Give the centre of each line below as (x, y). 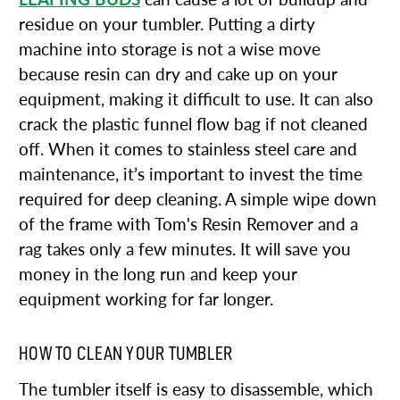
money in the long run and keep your (158, 274)
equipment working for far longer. (146, 299)
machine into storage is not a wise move (170, 49)
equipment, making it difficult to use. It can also (196, 99)
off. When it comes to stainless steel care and (188, 149)
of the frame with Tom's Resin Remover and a (188, 224)
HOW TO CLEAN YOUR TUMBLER (126, 353)
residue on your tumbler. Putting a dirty (167, 24)
